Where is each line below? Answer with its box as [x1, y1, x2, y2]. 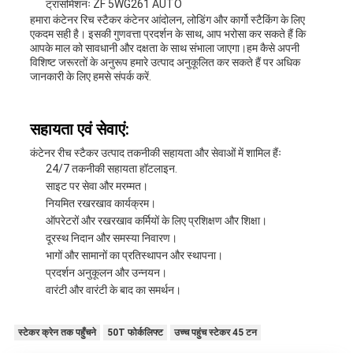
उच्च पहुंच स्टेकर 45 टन [173, 327, 257, 339]
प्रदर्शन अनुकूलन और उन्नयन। [45, 266, 167, 280]
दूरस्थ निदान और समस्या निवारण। [45, 232, 177, 245]
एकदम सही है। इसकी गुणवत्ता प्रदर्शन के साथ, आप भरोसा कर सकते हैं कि [29, 28, 306, 41]
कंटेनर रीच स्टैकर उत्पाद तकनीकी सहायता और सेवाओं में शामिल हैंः [29, 147, 281, 160]
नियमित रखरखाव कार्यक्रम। [45, 197, 156, 210]
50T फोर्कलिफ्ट [106, 327, 163, 339]
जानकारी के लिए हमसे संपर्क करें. [29, 70, 151, 84]
